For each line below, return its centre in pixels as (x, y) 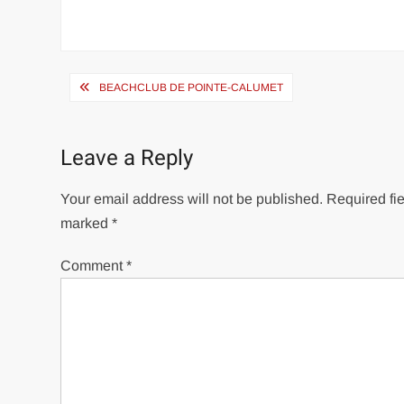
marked (87, 224)
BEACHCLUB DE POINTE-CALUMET (192, 88)
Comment (94, 266)
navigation (124, 117)
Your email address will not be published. (192, 199)
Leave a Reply (127, 159)
